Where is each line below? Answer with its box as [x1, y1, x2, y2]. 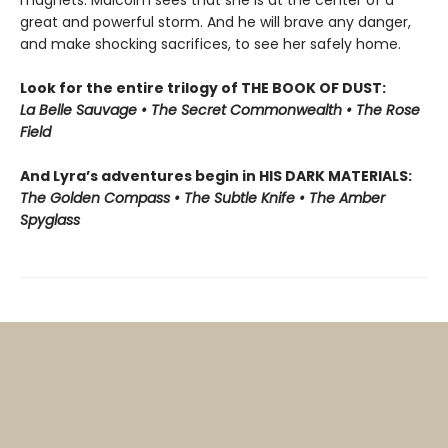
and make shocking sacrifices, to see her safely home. [20, 34, 401, 55]
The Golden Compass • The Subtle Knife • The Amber [20, 188, 385, 209]
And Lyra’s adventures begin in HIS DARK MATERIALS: [20, 166, 412, 187]
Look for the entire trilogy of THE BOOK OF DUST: [20, 78, 386, 99]
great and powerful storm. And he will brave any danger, [20, 12, 411, 33]
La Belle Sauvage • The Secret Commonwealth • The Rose [20, 100, 420, 121]
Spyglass [20, 210, 80, 231]
